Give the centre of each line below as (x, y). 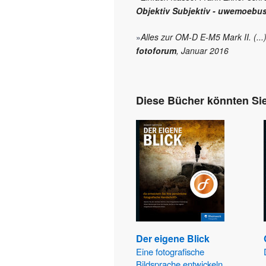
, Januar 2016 (202, 51)
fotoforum (156, 51)
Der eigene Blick (173, 239)
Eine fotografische (170, 252)
